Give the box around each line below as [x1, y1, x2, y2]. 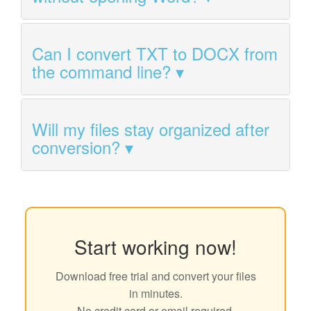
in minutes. [128, 285, 183, 301]
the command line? [32, 58, 171, 83]
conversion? [32, 134, 120, 159]
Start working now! [74, 232, 237, 260]
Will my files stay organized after [32, 116, 269, 141]
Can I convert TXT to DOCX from [32, 40, 278, 65]
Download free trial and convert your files [55, 267, 256, 284]
